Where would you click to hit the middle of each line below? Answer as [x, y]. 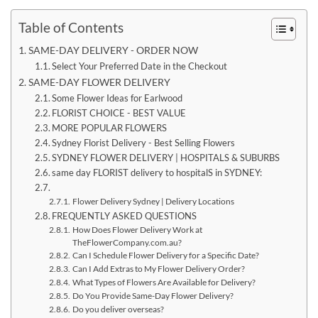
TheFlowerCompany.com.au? [127, 242]
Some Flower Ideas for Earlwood [117, 98]
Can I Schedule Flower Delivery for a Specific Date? [165, 255]
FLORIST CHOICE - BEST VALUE [119, 113]
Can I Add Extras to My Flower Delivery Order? [158, 269]
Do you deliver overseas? [119, 309]
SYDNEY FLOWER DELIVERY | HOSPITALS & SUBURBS [166, 158]
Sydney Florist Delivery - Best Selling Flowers [144, 143]
